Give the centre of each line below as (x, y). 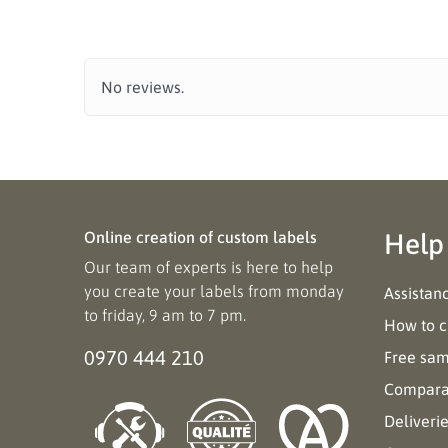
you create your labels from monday (214, 291)
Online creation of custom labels (200, 237)
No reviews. (142, 87)
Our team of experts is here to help (208, 267)
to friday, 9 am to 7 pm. (165, 315)
